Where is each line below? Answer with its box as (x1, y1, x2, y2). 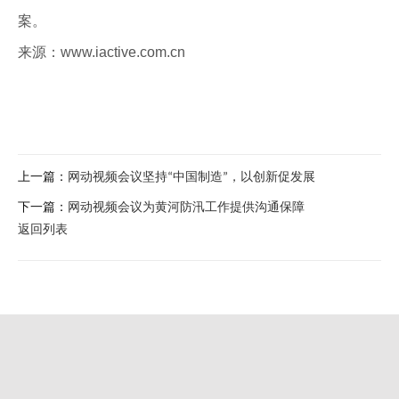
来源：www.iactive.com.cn (18, 45, 185, 60)
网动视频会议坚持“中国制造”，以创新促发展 (68, 170, 315, 184)
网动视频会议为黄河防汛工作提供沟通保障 (68, 200, 305, 215)
